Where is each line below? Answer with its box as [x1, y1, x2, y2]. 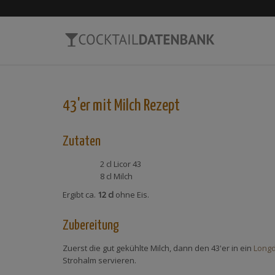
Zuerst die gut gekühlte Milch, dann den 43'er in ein [63, 242, 254, 254]
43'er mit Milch [63, 98, 141, 114]
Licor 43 [113, 158, 141, 169]
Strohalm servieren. [63, 255, 136, 266]
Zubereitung [63, 219, 119, 233]
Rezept [141, 98, 180, 114]
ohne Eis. [114, 189, 149, 200]
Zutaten [63, 134, 101, 149]
